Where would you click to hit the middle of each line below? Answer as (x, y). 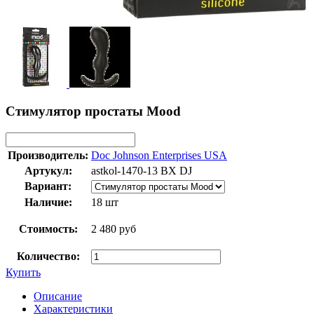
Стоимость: (48, 228)
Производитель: (48, 155)
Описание (58, 296)
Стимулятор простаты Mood (93, 111)
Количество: (48, 256)
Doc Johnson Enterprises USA (159, 155)
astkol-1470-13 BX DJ (142, 170)
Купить (23, 272)
